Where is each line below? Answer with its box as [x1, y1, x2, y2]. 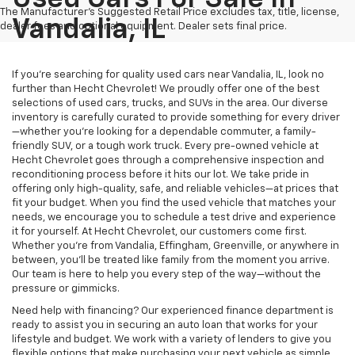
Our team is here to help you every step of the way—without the [12, 269, 321, 280]
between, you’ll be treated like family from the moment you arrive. [12, 254, 330, 265]
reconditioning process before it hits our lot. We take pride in [12, 169, 309, 180]
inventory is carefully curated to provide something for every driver [12, 112, 340, 123]
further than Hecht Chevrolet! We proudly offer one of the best [12, 83, 319, 94]
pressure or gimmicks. [12, 283, 120, 294]
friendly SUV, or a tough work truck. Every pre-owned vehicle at [12, 140, 319, 151]
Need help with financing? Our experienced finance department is [12, 305, 334, 316]
